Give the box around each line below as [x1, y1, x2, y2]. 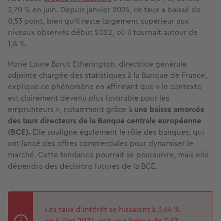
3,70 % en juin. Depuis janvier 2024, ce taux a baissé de [8, 4, 201, 16]
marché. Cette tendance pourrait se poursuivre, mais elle [8, 149, 209, 161]
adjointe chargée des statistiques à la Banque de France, [8, 70, 207, 81]
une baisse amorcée [134, 104, 205, 115]
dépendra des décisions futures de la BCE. [8, 160, 157, 172]
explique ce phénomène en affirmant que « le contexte [8, 81, 202, 93]
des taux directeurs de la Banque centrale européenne [8, 115, 201, 127]
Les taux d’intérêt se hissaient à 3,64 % [45, 204, 180, 216]
